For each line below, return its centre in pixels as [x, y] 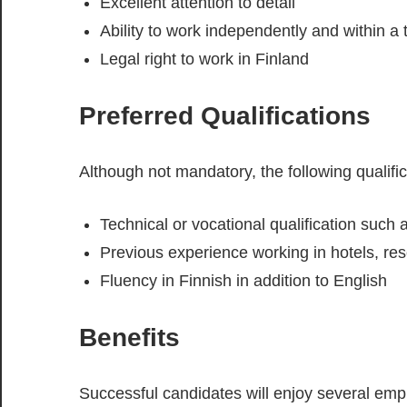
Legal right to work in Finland [204, 60]
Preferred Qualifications [225, 116]
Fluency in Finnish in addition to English [243, 281]
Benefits [129, 338]
